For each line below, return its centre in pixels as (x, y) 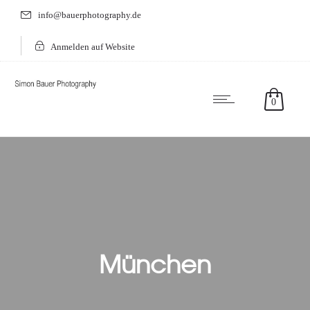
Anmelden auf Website (93, 47)
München (155, 263)
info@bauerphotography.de (90, 15)
